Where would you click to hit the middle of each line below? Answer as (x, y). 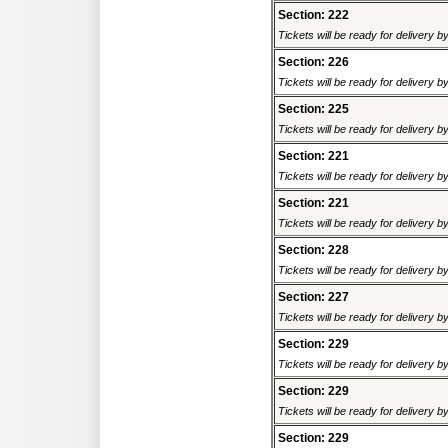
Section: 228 (313, 250)
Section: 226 (313, 62)
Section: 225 (313, 109)
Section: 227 (313, 297)
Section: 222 (313, 15)
